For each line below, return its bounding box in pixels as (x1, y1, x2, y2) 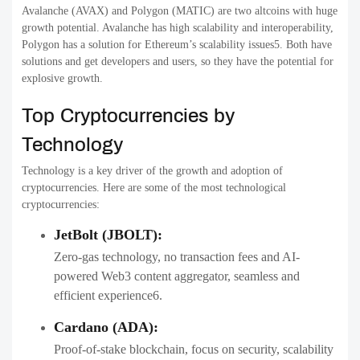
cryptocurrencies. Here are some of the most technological (22, 182, 286, 194)
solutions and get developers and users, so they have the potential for (22, 55, 333, 68)
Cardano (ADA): (54, 319, 158, 336)
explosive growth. (22, 72, 103, 85)
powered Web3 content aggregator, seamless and (54, 269, 300, 284)
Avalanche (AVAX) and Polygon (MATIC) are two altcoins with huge (22, 5, 337, 18)
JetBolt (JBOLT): (54, 227, 162, 243)
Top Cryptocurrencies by (22, 105, 235, 127)
